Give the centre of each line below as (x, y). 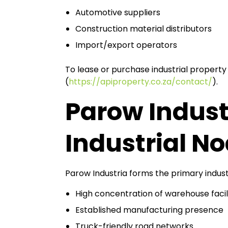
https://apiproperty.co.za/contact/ (140, 82)
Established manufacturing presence (149, 210)
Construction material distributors (144, 29)
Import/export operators (126, 45)
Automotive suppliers (118, 12)
